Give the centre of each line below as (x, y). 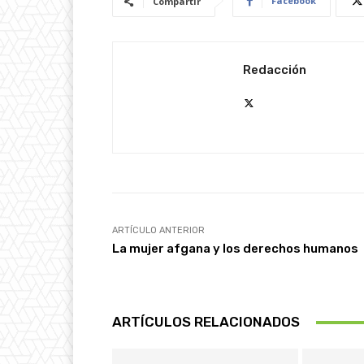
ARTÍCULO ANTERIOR (158, 230)
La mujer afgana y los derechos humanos (235, 249)
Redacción (275, 70)
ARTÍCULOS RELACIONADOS (206, 322)
